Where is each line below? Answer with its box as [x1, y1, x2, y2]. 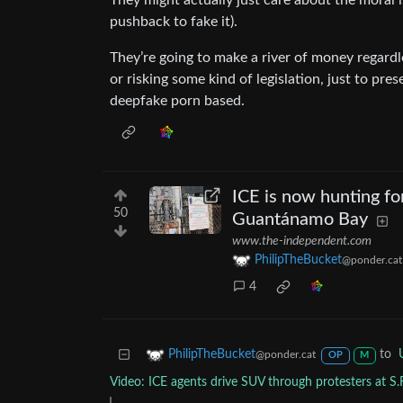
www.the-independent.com [232, 235, 372, 248]
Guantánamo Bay [232, 210, 368, 229]
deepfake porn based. [110, 94, 245, 109]
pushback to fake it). [110, 14, 237, 30]
